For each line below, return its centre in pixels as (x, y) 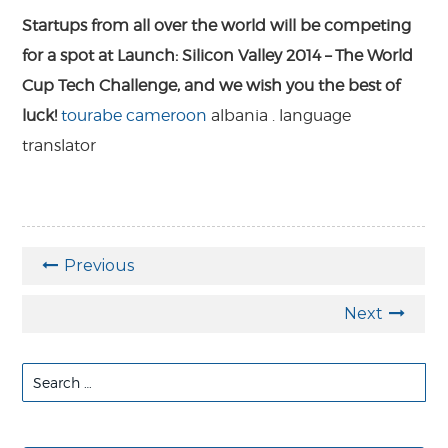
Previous (99, 265)
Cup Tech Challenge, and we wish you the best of (211, 85)
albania (240, 115)
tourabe (92, 115)
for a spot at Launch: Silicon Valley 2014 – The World (218, 55)
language (315, 115)
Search (49, 375)
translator (59, 145)
